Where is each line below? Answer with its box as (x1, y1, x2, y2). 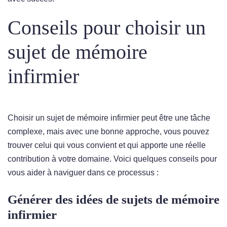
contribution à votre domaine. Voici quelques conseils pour (8, 155, 217, 164)
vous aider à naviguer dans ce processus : (8, 168, 159, 177)
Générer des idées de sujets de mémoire (8, 193, 219, 207)
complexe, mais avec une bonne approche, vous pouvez (8, 127, 209, 136)
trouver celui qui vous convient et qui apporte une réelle (8, 141, 206, 150)
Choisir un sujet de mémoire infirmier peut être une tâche (8, 113, 210, 123)
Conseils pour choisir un (8, 16, 206, 40)
